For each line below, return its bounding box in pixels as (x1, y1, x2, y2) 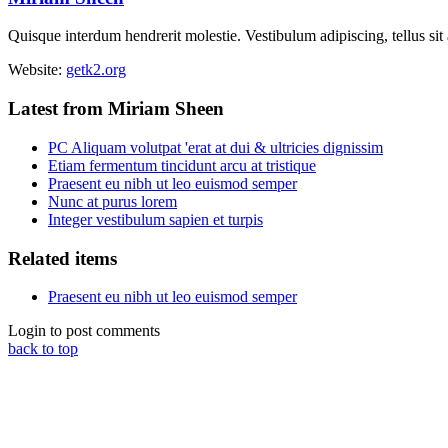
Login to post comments (8, 322, 160, 340)
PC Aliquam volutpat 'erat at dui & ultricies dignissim (48, 138, 383, 156)
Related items (8, 247, 117, 269)
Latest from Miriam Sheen (8, 98, 224, 120)
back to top (8, 340, 78, 358)
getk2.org (66, 61, 126, 79)
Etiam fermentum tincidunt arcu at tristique (48, 156, 316, 174)
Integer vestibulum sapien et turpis (48, 210, 263, 228)
